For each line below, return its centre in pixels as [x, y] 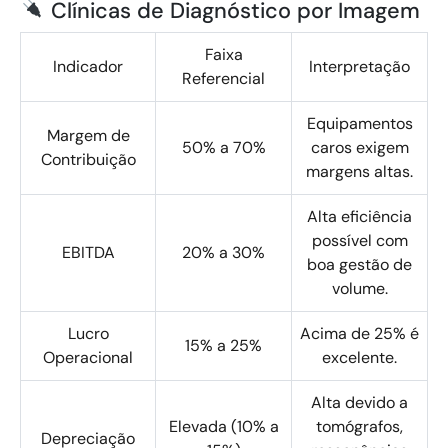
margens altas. [359, 171]
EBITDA [88, 252]
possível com [359, 240]
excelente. [359, 357]
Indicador [88, 66]
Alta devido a [359, 402]
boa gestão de [359, 264]
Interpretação [359, 66]
